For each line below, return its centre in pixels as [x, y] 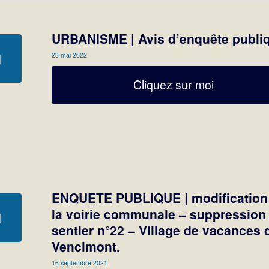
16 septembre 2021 [80, 263]
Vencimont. [86, 246]
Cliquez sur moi [174, 85]
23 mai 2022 [70, 55]
